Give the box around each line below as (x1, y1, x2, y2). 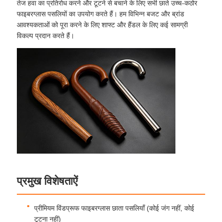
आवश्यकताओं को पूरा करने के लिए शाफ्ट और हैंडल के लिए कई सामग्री (17, 20, 188, 29)
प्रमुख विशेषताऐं (17, 174, 78, 187)
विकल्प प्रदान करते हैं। (17, 31, 75, 40)
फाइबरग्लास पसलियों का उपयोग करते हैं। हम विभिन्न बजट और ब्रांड (17, 9, 185, 18)
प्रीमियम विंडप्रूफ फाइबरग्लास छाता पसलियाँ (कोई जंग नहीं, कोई (34, 204, 195, 212)
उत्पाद (17, 183, 36, 193)
